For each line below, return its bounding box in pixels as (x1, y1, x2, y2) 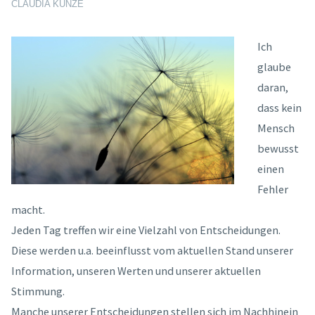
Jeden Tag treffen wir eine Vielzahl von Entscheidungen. (11, 222, 281, 237)
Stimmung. (11, 283, 65, 298)
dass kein (257, 100, 302, 115)
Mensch (257, 120, 295, 135)
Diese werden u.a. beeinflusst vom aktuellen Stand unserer (11, 243, 294, 257)
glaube (257, 59, 291, 74)
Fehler (257, 181, 288, 196)
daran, (257, 79, 288, 94)
